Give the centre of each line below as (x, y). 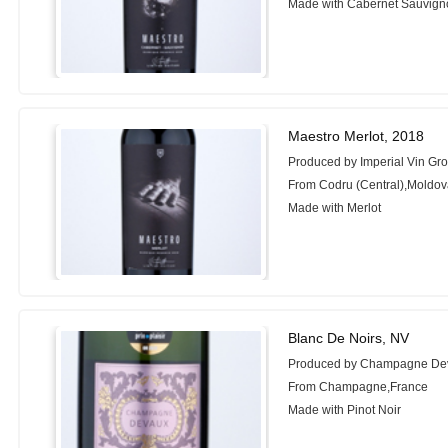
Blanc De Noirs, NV (349, 338)
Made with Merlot (335, 207)
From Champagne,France (358, 387)
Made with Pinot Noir (345, 410)
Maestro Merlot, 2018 (356, 135)
